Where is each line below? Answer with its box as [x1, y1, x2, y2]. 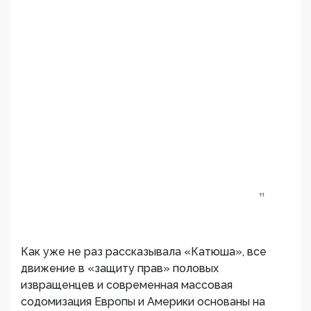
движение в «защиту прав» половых [21, 261, 219, 275]
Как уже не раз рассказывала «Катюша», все [21, 244, 267, 258]
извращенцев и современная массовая [21, 278, 233, 292]
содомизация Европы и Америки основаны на [21, 294, 265, 308]
